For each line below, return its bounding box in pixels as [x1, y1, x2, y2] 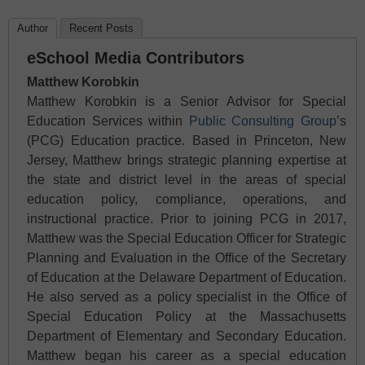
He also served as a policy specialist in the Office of [27, 289, 346, 304]
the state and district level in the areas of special [27, 172, 346, 187]
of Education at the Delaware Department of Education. [27, 270, 346, 284]
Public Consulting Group [188, 113, 337, 128]
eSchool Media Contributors [27, 48, 244, 67]
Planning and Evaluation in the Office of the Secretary [27, 250, 346, 265]
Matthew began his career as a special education [27, 348, 346, 363]
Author [17, 21, 48, 34]
